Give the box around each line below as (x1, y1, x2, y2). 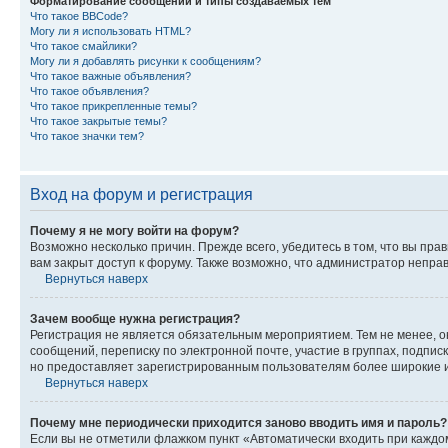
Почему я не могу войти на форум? (30, 224, 239, 238)
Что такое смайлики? (30, 40, 137, 52)
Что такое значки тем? (30, 130, 144, 142)
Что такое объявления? (30, 85, 149, 97)
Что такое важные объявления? (30, 70, 191, 82)
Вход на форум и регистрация (30, 186, 253, 203)
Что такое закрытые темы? (30, 115, 167, 127)
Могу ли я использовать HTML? (30, 25, 191, 37)
